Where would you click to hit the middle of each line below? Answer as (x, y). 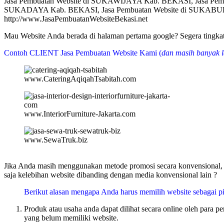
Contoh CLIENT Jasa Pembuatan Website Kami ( (83, 52)
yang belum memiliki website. (71, 217)
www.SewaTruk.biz (56, 139)
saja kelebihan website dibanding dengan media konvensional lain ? (110, 174)
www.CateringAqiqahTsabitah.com (80, 78)
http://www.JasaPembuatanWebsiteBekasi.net (76, 18)
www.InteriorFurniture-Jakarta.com (80, 113)
